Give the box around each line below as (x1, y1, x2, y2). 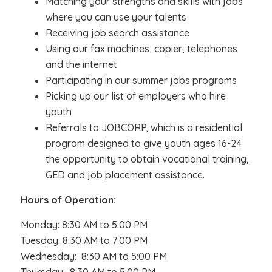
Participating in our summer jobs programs (45, 74, 237, 86)
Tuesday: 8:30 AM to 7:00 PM (20, 234, 148, 246)
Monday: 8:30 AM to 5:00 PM (20, 219, 148, 231)
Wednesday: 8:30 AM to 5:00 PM (20, 250, 167, 262)
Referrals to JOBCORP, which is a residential (45, 121, 242, 134)
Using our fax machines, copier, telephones (45, 42, 237, 55)
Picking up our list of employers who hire (45, 90, 226, 102)
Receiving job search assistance (45, 27, 189, 39)
